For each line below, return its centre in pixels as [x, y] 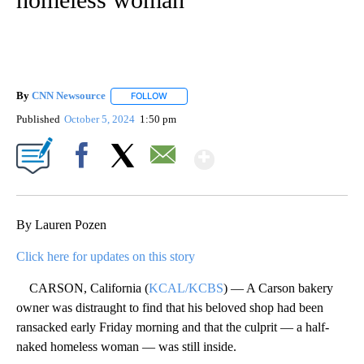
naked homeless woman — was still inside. [126, 346]
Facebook [85, 183]
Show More [277, 152]
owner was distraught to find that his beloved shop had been [170, 307]
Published [38, 119]
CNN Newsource [69, 96]
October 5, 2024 [101, 119]
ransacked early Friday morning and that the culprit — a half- [173, 327]
